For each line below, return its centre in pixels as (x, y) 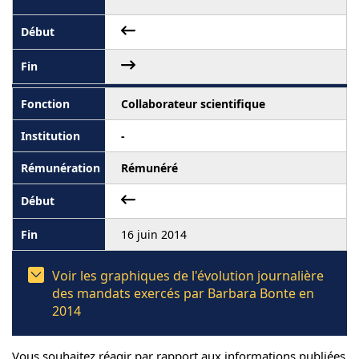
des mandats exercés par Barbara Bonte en (183, 293)
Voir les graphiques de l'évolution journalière (188, 275)
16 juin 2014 (154, 234)
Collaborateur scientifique (193, 103)
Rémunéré (149, 167)
